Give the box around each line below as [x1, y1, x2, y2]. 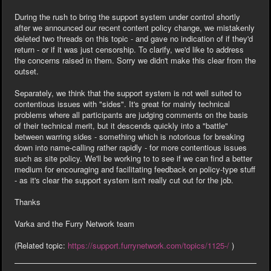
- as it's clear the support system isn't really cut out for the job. [15, 174, 233, 186]
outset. [15, 65, 39, 77]
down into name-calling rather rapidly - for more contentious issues [15, 141, 247, 153]
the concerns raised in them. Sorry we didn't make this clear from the [15, 54, 256, 66]
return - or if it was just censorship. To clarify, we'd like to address [15, 43, 244, 55]
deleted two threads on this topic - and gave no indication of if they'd [15, 32, 253, 44]
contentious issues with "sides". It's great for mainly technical [15, 97, 230, 109]
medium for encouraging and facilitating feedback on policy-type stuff [15, 163, 255, 175]
